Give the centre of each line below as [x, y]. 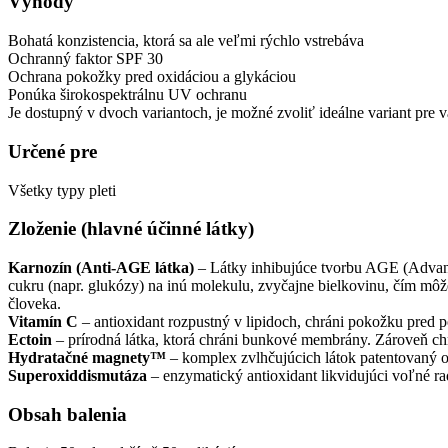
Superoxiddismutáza [79, 376]
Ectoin [32, 340]
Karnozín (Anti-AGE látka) [101, 268]
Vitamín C [43, 322]
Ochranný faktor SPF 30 [85, 59]
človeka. [34, 304]
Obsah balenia [67, 414]
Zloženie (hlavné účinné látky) [131, 229]
